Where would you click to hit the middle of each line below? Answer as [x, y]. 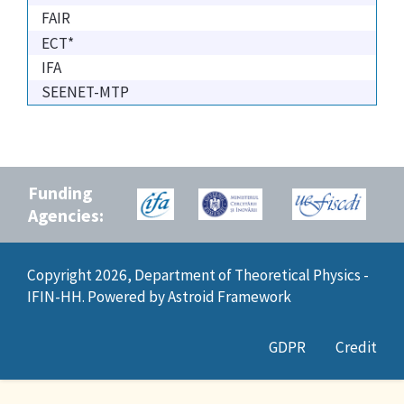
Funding [60, 193]
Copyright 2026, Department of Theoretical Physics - [198, 275]
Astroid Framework [230, 296]
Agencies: [66, 215]
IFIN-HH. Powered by [97, 296]
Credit [356, 347]
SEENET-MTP [85, 92]
